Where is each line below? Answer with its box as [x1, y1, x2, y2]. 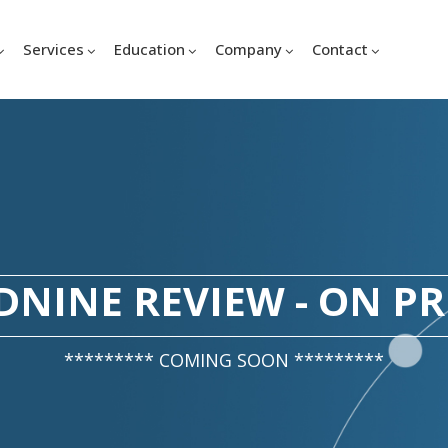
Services [22, 39, 84, 59]
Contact [311, 39, 368, 59]
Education [113, 39, 185, 59]
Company [214, 39, 282, 59]
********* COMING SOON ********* [64, 348, 384, 372]
